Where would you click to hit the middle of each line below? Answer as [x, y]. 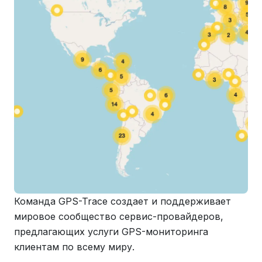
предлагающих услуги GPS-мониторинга [111, 232]
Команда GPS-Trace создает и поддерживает [123, 201]
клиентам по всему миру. [74, 247]
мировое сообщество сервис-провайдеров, [119, 216]
